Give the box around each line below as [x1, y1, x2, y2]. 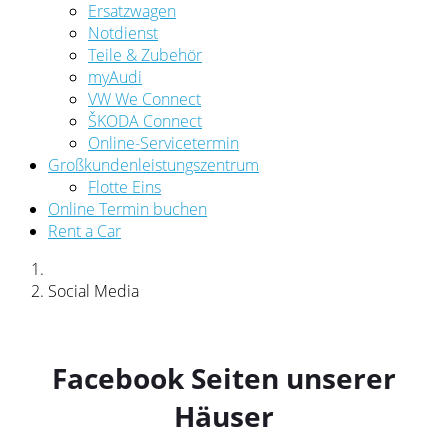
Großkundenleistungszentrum [48, 154, 259, 176]
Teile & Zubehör [88, 44, 202, 66]
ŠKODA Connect [88, 110, 202, 132]
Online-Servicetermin [88, 132, 239, 154]
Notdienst [88, 22, 158, 44]
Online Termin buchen [48, 198, 207, 220]
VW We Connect [88, 88, 201, 110]
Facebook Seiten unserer [52, 358, 396, 397]
